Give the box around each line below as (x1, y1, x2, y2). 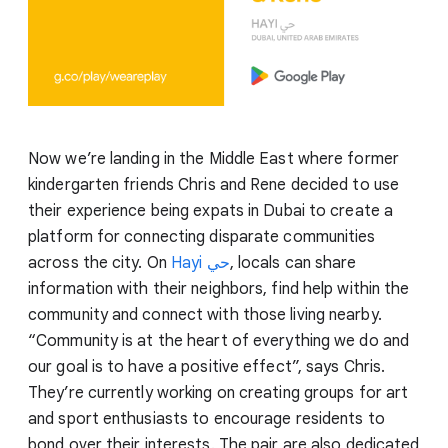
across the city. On (28, 252, 171, 273)
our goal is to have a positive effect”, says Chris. (28, 356, 386, 377)
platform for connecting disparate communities (28, 226, 376, 247)
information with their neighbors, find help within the (28, 278, 410, 299)
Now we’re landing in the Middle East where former (28, 148, 399, 169)
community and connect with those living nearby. (28, 304, 382, 325)
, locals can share (229, 252, 357, 273)
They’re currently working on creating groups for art (28, 382, 409, 403)
